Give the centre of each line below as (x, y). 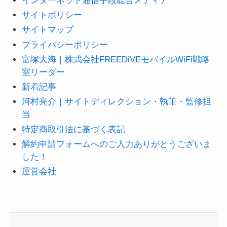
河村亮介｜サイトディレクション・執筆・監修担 (117, 102)
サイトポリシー (52, 15)
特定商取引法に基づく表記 (74, 129)
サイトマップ (48, 30)
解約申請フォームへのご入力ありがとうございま (117, 144)
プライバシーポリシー (65, 45)
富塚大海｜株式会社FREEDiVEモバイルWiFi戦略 (116, 59)
